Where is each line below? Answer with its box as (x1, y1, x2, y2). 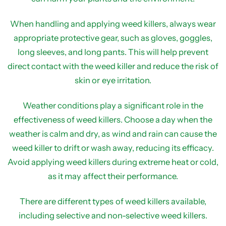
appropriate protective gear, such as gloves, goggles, (13, 33, 213, 43)
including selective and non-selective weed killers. (18, 210, 208, 220)
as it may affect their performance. (48, 171, 178, 181)
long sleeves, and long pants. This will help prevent (17, 47, 209, 57)
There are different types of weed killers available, (20, 196, 206, 206)
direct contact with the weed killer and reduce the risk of (7, 61, 219, 71)
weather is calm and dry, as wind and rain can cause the (9, 129, 217, 139)
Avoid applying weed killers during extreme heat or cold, (7, 157, 219, 167)
